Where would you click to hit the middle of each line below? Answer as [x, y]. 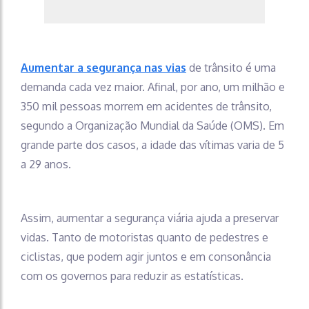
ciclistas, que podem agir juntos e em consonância [146, 256]
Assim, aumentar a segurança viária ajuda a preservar [150, 218]
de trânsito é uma [231, 67]
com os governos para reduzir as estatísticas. [132, 276]
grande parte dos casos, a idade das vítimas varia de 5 [152, 144]
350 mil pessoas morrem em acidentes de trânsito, [146, 106]
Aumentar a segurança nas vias [103, 67]
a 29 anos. [46, 164]
